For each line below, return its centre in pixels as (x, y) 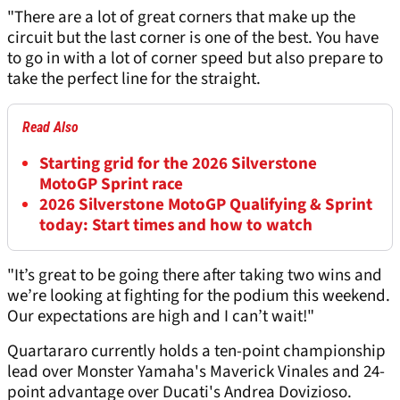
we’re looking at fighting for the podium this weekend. (199, 296)
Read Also (50, 128)
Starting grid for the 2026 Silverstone (178, 164)
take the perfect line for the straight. (134, 79)
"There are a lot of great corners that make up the (181, 18)
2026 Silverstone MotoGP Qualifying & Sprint (206, 205)
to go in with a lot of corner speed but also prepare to (195, 59)
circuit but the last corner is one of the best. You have (193, 38)
